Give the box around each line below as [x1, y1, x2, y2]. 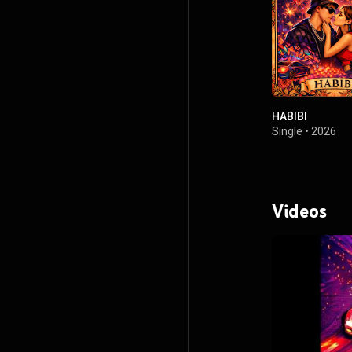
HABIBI [272, 110, 307, 123]
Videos [272, 200, 327, 223]
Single [272, 125, 302, 138]
